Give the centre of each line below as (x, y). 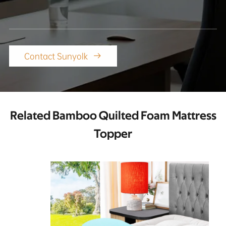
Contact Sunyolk (57, 56)
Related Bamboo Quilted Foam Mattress (113, 116)
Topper (113, 134)
